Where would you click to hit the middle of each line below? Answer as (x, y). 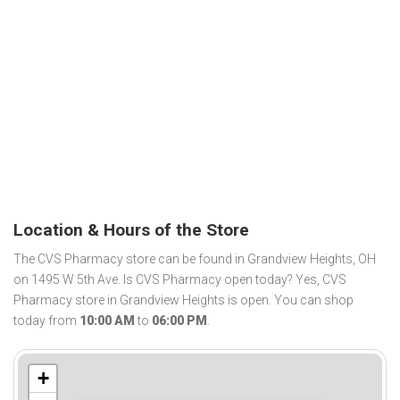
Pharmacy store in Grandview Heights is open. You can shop (183, 300)
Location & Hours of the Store (131, 229)
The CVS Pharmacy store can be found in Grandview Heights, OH (195, 259)
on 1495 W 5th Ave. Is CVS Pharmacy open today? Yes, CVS (180, 280)
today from (46, 321)
